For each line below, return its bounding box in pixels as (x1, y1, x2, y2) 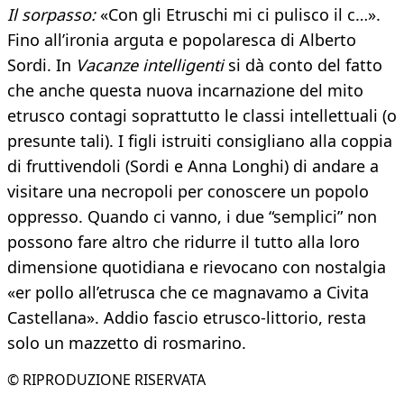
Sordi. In (7, 54, 76, 77)
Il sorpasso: (7, 4, 96, 26)
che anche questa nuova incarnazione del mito (7, 79, 363, 102)
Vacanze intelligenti (76, 54, 224, 77)
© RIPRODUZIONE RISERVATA (7, 370, 206, 390)
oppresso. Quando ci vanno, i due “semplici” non (7, 206, 377, 228)
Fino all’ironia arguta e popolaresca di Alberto (7, 29, 356, 51)
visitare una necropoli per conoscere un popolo (7, 180, 369, 203)
